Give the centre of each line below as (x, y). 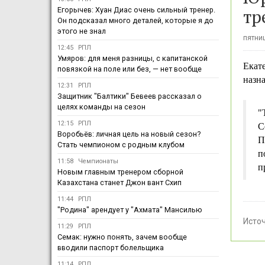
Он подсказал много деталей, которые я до (135, 21)
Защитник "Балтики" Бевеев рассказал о (130, 96)
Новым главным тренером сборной (120, 172)
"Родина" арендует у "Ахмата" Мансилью (130, 210)
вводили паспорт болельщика (111, 248)
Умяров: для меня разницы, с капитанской (132, 59)
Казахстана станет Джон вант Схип (119, 183)
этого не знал (82, 31)
